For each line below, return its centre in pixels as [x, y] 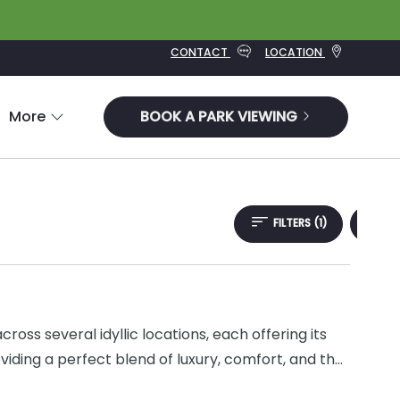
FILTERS [293, 223]
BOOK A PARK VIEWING [221, 117]
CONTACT [200, 52]
